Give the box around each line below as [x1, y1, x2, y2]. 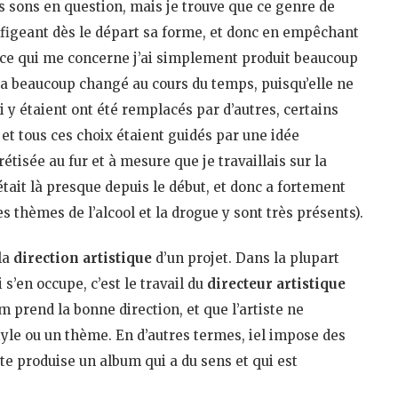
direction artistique [13, 249, 155, 267]
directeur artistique [207, 275, 346, 292]
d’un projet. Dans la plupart [155, 249, 339, 267]
